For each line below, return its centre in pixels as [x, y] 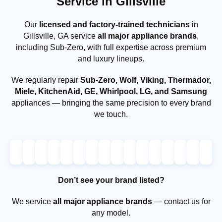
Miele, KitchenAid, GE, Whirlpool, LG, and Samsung [111, 91]
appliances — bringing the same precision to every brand [111, 103]
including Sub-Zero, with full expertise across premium [111, 47]
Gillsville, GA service [60, 36]
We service [32, 201]
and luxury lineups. [111, 58]
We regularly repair [46, 80]
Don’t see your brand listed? [111, 180]
